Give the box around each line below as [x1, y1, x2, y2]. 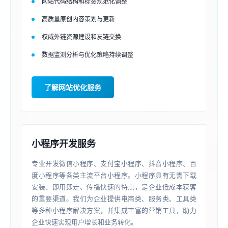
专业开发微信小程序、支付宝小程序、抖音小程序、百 [32, 159, 196, 167]
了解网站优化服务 [44, 83, 101, 92]
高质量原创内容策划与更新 [42, 15, 115, 23]
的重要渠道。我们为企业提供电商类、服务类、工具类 [32, 194, 196, 203]
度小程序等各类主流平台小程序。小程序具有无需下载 [32, 171, 196, 179]
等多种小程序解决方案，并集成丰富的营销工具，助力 [32, 206, 196, 214]
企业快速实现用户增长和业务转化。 [32, 218, 137, 226]
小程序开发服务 [32, 138, 96, 149]
